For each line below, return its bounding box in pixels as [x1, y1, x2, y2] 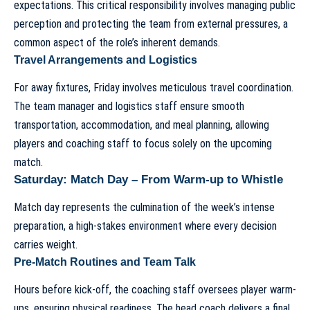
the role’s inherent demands [99, 35, 218, 49]
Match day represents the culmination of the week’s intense [14, 201, 275, 215]
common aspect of [14, 35, 99, 49]
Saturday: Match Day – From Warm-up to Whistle [14, 172, 283, 186]
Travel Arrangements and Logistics [14, 53, 197, 66]
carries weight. [14, 238, 77, 252]
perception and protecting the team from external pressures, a [14, 17, 288, 30]
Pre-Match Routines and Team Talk [14, 256, 196, 268]
